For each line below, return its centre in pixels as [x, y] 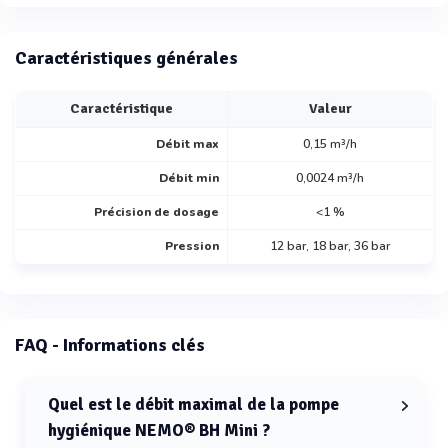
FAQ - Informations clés [110, 345]
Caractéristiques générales [126, 58]
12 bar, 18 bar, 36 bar [330, 246]
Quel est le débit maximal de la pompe [193, 405]
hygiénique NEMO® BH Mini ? [159, 431]
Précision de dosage [156, 212]
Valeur [330, 109]
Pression [192, 246]
